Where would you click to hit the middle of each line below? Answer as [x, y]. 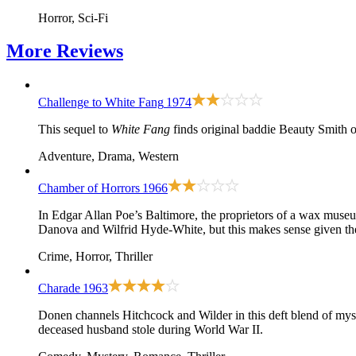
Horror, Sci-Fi [73, 17]
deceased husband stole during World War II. [151, 330]
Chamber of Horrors [89, 188]
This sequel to [75, 130]
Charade [59, 288]
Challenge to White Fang [101, 103]
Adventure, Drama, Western [108, 157]
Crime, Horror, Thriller [95, 257]
